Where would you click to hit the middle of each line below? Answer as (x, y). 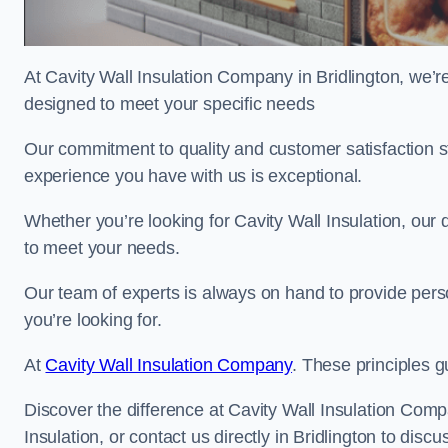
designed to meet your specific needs (169, 104)
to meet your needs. (104, 248)
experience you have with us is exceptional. (193, 176)
